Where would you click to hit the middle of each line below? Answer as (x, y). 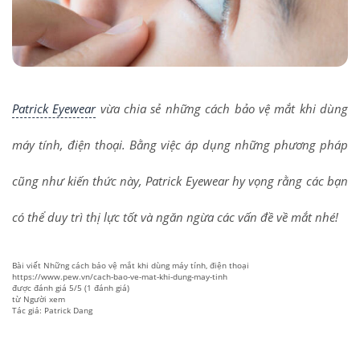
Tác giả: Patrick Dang (52, 311)
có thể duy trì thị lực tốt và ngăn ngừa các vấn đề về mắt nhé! (175, 217)
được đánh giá (41, 288)
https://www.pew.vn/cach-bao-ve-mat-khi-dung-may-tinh (120, 277)
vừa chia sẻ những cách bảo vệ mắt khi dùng (222, 109)
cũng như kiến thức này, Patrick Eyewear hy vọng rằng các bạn (180, 181)
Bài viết (28, 266)
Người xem (44, 299)
